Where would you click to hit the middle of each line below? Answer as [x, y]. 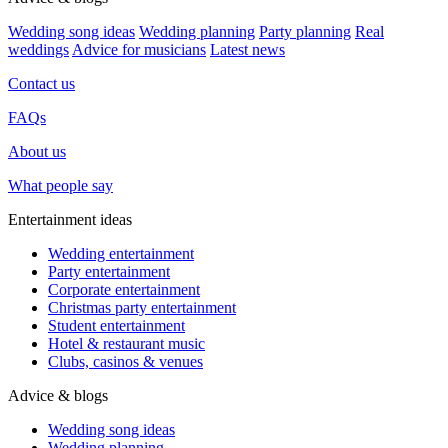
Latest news [247, 49]
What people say [60, 185]
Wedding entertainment [121, 253]
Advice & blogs [58, 395]
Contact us [41, 83]
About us [37, 151]
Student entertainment [116, 325]
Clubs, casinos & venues [125, 361]
